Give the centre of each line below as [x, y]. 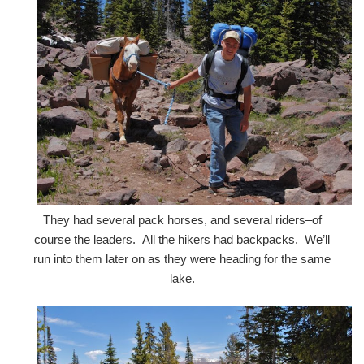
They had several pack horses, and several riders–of [182, 219]
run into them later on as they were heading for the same [182, 258]
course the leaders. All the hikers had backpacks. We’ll [182, 239]
